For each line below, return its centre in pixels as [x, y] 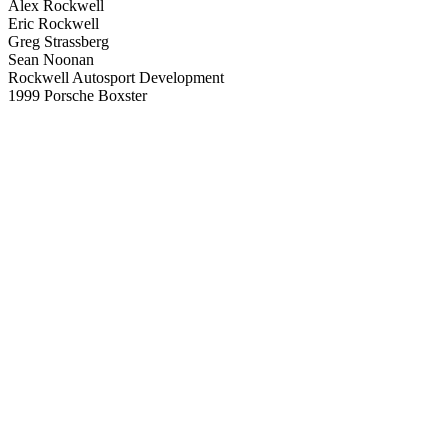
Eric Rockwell [53, 23]
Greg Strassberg [58, 41]
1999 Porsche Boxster [77, 95]
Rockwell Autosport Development [116, 77]
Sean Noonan [51, 59]
